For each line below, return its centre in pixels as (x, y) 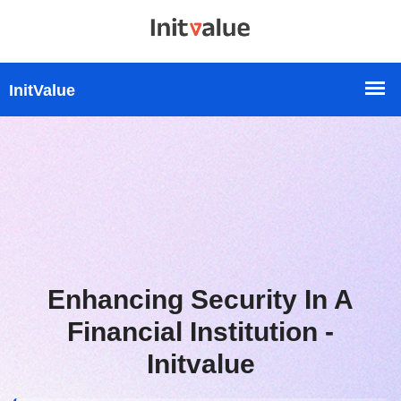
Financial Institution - (200, 332)
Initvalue (200, 364)
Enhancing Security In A (200, 300)
